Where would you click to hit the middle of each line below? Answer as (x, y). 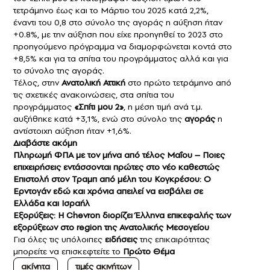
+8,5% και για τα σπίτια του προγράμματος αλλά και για (121, 59)
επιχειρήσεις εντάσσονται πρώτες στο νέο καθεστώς (116, 167)
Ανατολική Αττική (93, 83)
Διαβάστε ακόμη (46, 143)
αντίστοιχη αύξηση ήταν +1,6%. (72, 131)
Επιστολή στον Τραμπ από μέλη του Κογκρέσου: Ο (112, 179)
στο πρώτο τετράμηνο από (178, 83)
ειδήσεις (121, 240)
